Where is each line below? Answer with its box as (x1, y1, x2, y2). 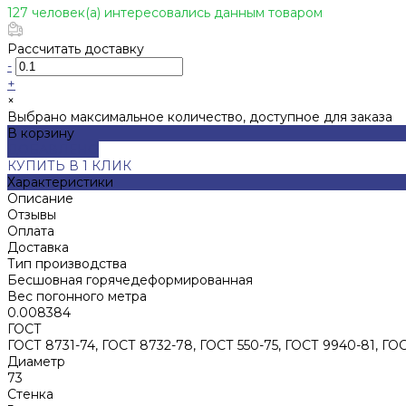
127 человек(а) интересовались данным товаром (7, 4, 323, 21)
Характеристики (7, 173, 113, 190)
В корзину (7, 124, 74, 141)
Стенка (7, 385, 53, 402)
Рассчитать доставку (7, 40, 144, 57)
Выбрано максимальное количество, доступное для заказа (7, 108, 392, 125)
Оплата (7, 222, 54, 239)
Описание (7, 189, 73, 207)
